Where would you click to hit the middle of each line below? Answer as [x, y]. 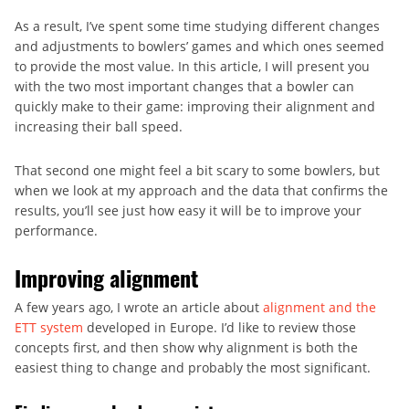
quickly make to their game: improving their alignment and [195, 107]
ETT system [49, 328]
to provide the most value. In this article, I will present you [192, 67]
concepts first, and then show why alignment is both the [186, 348]
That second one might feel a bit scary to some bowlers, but [197, 171]
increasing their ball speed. [99, 127]
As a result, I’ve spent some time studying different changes [197, 26]
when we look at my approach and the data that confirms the [201, 191]
